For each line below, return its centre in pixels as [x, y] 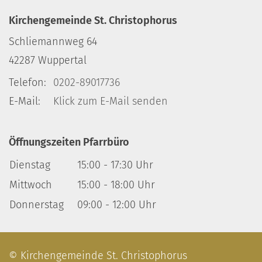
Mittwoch [32, 185]
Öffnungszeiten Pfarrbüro [69, 142]
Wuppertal [62, 60]
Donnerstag [37, 204]
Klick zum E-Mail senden [111, 101]
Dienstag [31, 165]
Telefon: [27, 82]
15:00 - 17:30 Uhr [115, 165]
